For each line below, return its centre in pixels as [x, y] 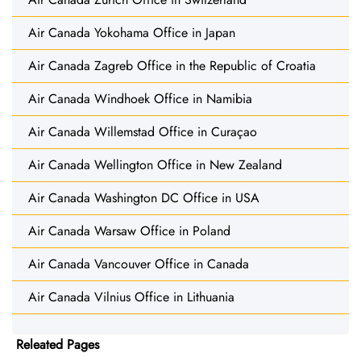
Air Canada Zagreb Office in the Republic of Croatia [172, 66]
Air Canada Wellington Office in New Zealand [155, 165]
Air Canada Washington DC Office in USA [144, 198]
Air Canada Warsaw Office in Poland [129, 231]
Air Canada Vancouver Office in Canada [139, 264]
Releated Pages [58, 345]
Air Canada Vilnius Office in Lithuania [131, 297]
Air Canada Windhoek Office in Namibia [140, 99]
